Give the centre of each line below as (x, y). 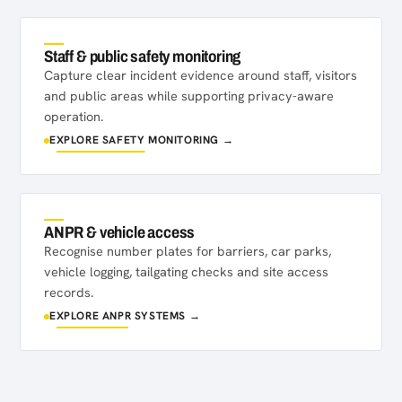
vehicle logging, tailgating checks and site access (186, 271)
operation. (74, 116)
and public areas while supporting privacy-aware (189, 96)
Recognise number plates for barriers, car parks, (188, 251)
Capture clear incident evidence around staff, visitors (201, 75)
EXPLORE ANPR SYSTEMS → (125, 316)
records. (69, 292)
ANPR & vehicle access (120, 232)
